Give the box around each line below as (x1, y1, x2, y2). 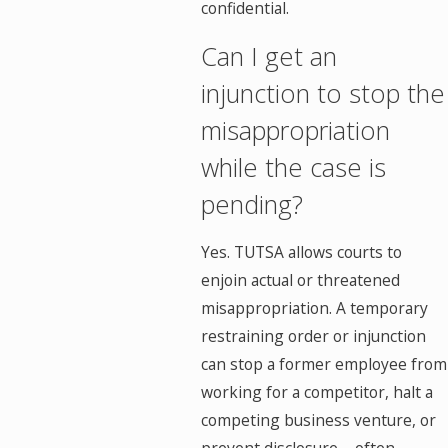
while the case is (201, 149, 387, 184)
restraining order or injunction (201, 325, 427, 348)
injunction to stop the (201, 75, 446, 110)
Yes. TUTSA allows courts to (201, 241, 403, 264)
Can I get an (201, 38, 338, 73)
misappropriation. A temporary (201, 297, 429, 320)
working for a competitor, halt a (201, 381, 434, 404)
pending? (201, 186, 304, 221)
